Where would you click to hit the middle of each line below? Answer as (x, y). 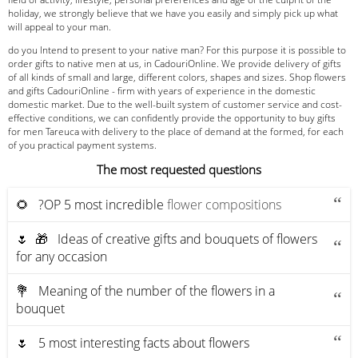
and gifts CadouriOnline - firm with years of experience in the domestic (162, 90)
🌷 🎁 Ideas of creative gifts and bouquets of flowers (167, 239)
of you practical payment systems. (82, 145)
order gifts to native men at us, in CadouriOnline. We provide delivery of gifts (175, 63)
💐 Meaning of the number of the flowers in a (145, 290)
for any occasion (62, 256)
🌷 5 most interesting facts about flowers (133, 342)
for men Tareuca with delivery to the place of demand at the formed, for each (176, 131)
